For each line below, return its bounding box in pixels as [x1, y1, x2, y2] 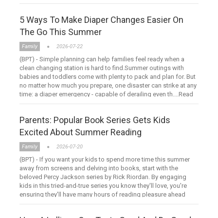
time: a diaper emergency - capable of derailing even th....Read [19, 91, 193, 98]
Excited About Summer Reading [19, 127, 142, 138]
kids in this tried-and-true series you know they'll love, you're [19, 182, 187, 190]
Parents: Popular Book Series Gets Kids [19, 115, 170, 126]
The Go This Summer [19, 27, 102, 37]
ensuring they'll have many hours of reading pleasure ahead [19, 191, 185, 199]
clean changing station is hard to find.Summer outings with [19, 64, 184, 72]
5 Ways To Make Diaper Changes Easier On [19, 15, 183, 25]
